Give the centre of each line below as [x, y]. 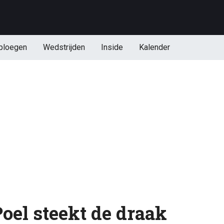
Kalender [154, 47]
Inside [112, 47]
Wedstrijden [64, 47]
